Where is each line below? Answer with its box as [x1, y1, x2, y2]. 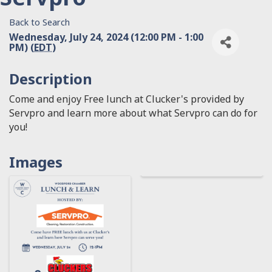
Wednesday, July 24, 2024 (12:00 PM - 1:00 [9, 30, 203, 44]
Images [9, 152, 63, 172]
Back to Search [9, 16, 70, 29]
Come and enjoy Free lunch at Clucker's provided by [9, 92, 244, 106]
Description [9, 69, 92, 89]
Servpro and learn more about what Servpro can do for [9, 106, 257, 120]
